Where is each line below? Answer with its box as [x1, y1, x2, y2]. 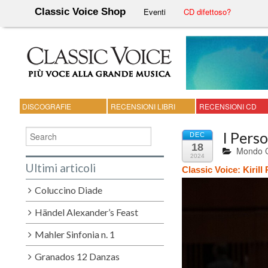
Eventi [144, 6, 166, 17]
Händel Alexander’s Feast [35, 206, 139, 218]
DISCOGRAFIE [22, 101, 72, 111]
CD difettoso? [184, 6, 232, 17]
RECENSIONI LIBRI [111, 101, 176, 111]
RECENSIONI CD [199, 101, 257, 111]
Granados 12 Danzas [35, 250, 120, 262]
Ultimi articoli [25, 161, 96, 175]
